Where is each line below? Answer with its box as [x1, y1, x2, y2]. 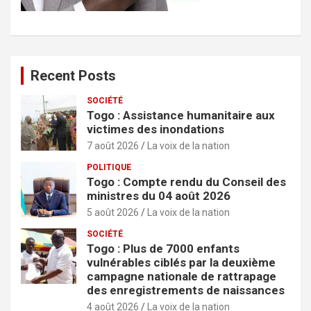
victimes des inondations [87, 121, 224, 136]
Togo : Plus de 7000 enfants [87, 241, 239, 255]
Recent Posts [31, 67, 116, 84]
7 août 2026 [87, 140, 139, 151]
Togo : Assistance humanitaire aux [87, 108, 275, 122]
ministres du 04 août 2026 [87, 188, 230, 203]
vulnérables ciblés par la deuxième [87, 255, 276, 269]
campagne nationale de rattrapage [87, 269, 276, 283]
